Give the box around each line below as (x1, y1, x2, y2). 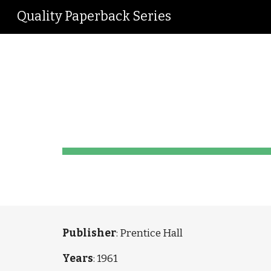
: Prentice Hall (116, 227, 183, 240)
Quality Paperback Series (17, 8, 171, 24)
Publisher (62, 227, 116, 240)
